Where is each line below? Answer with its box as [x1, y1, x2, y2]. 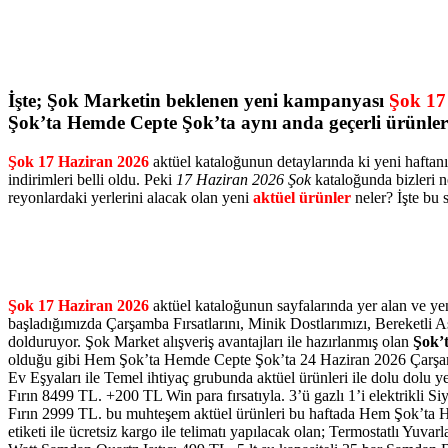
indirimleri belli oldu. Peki [8, 171, 176, 189]
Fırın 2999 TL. [8, 405, 106, 423]
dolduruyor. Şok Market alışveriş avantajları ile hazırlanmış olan [8, 333, 413, 351]
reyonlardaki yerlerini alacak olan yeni [8, 189, 253, 207]
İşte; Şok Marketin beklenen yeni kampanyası [8, 90, 389, 112]
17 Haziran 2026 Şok [176, 171, 311, 189]
